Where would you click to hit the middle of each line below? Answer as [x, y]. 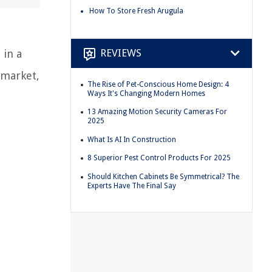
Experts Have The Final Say [132, 185]
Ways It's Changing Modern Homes [146, 93]
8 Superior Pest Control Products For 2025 [159, 158]
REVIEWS [121, 53]
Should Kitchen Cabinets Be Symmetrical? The [163, 176]
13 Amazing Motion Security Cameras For [157, 112]
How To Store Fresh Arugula [136, 11]
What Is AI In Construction [132, 139]
